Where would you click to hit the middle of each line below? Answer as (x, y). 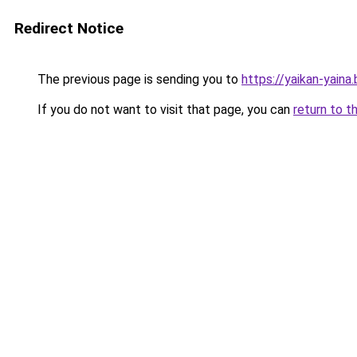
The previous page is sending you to (138, 79)
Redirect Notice (69, 28)
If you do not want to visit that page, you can (164, 110)
